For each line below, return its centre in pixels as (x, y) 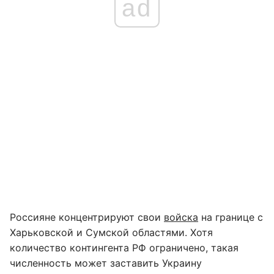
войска (181, 217)
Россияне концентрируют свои (87, 217)
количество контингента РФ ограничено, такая (124, 248)
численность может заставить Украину (106, 263)
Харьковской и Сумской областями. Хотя (111, 232)
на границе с (231, 217)
